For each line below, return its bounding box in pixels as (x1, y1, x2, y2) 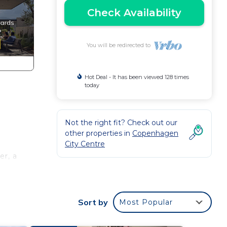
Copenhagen (132, 129, 178, 138)
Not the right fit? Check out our (65, 118, 177, 127)
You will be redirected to (86, 42, 154, 49)
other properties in (65, 129, 132, 138)
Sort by (78, 197, 108, 207)
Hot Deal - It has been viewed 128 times (84, 73, 189, 81)
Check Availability (87, 7, 181, 19)
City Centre (65, 139, 105, 148)
